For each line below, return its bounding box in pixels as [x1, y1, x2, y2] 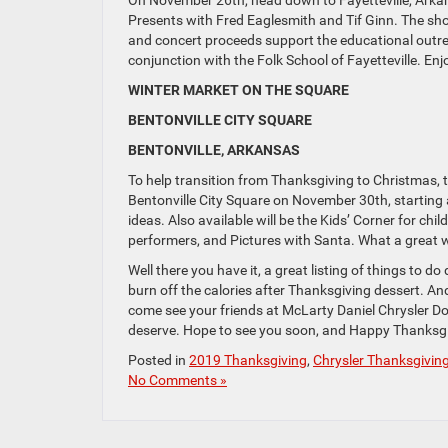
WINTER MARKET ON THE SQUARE [128, 82, 349, 99]
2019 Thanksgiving [189, 352, 307, 369]
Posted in [128, 352, 189, 369]
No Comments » [128, 372, 227, 389]
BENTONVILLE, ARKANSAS [128, 142, 300, 159]
